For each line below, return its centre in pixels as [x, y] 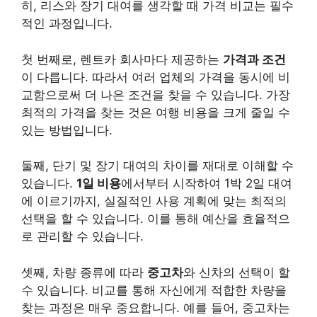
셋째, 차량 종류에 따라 [84, 272]
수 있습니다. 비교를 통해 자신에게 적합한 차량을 [154, 290]
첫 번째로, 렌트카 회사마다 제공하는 [122, 59]
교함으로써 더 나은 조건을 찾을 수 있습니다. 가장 [156, 94]
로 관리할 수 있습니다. [82, 237]
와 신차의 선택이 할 [237, 272]
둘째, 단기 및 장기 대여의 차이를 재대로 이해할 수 [157, 166]
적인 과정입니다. [67, 24]
